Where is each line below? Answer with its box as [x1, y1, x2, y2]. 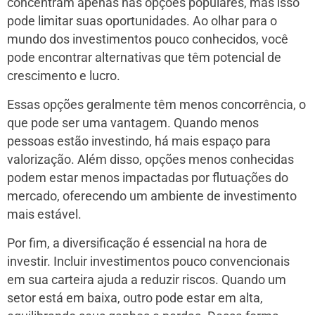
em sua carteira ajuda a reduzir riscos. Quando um [7, 273, 286, 288]
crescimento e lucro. [7, 69, 120, 84]
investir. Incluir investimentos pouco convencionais [7, 255, 290, 269]
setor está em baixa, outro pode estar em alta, [7, 291, 263, 306]
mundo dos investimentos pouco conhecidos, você [7, 32, 288, 47]
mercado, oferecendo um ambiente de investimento [7, 189, 297, 204]
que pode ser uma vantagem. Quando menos [7, 116, 259, 131]
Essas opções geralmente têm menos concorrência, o [7, 98, 306, 112]
